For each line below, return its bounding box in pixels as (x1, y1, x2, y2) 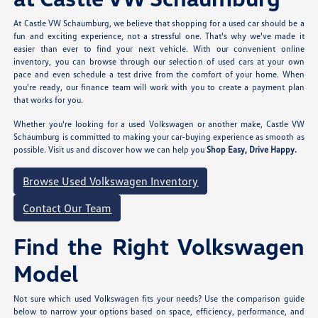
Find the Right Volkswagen (13, 232, 305, 261)
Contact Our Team (23, 201, 112, 216)
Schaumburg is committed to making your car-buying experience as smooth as (13, 131, 305, 143)
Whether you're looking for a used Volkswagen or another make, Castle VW (13, 119, 305, 130)
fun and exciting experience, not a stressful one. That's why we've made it (13, 31, 305, 42)
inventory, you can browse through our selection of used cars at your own (13, 56, 305, 67)
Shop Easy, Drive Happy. (207, 144, 297, 155)
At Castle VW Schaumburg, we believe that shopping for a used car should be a (13, 18, 305, 29)
